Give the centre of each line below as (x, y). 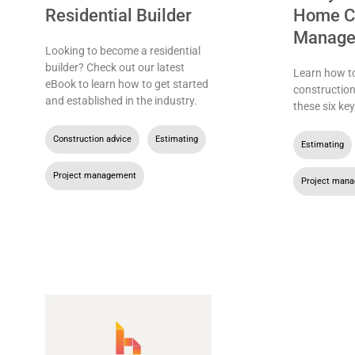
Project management (94, 175)
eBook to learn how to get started (126, 84)
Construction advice (92, 139)
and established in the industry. (121, 100)
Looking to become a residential (122, 50)
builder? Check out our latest (115, 67)
